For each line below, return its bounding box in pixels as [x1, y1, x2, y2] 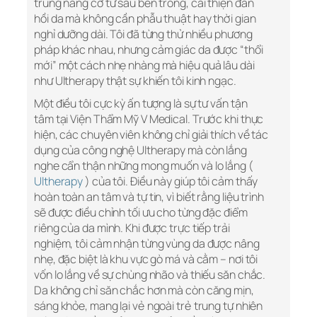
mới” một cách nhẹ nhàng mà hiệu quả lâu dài [34, 57, 255, 74]
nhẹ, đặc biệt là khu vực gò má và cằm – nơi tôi [34, 251, 258, 267]
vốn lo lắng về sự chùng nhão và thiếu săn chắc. [34, 267, 266, 283]
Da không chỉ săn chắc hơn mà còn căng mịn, [34, 282, 254, 299]
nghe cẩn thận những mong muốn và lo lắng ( [34, 158, 253, 174]
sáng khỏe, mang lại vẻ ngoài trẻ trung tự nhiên [34, 298, 263, 314]
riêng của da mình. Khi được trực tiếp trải [34, 220, 230, 236]
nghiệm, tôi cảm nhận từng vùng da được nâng [34, 236, 260, 252]
